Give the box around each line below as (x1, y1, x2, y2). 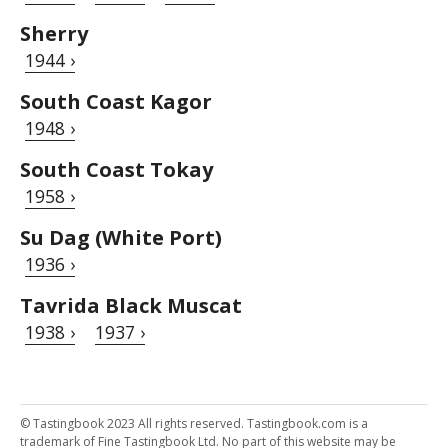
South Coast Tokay (20, 156, 213, 184)
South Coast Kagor (20, 88, 212, 116)
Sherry (20, 20, 88, 48)
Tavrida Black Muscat (20, 292, 242, 320)
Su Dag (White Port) (20, 224, 222, 252)
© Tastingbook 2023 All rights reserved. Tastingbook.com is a (20, 415, 368, 433)
